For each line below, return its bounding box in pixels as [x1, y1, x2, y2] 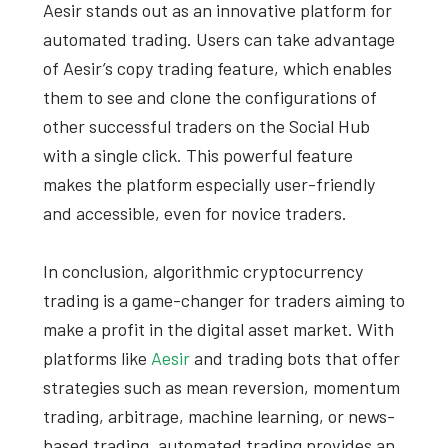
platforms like [42, 347, 151, 370]
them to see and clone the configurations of [42, 86, 377, 109]
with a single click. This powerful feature [42, 144, 353, 167]
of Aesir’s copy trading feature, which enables [42, 57, 392, 80]
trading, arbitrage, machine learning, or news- [42, 405, 395, 428]
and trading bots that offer [189, 347, 400, 370]
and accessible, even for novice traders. [42, 202, 347, 225]
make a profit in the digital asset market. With [42, 318, 394, 341]
